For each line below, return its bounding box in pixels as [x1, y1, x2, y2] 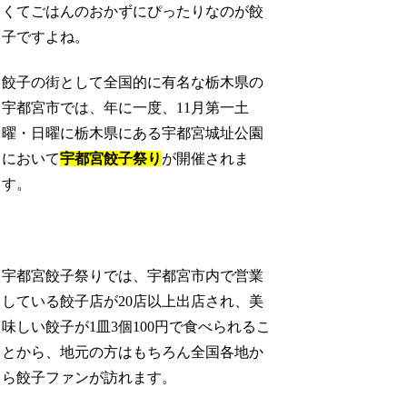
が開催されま [162, 150, 250, 166]
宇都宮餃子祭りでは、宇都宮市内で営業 [2, 267, 264, 283]
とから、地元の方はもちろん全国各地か [2, 343, 264, 360]
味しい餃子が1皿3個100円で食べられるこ [2, 318, 272, 334]
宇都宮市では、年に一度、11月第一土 [2, 99, 250, 115]
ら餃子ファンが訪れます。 [2, 369, 177, 385]
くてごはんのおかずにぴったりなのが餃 [2, 3, 264, 19]
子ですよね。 [2, 28, 90, 45]
